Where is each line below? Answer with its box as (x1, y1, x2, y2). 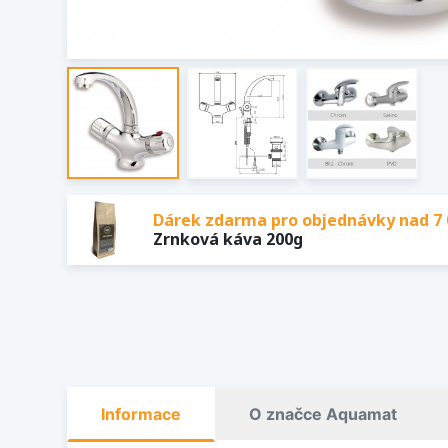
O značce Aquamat (249, 403, 397, 424)
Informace (101, 403, 181, 424)
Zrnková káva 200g (153, 227, 303, 250)
